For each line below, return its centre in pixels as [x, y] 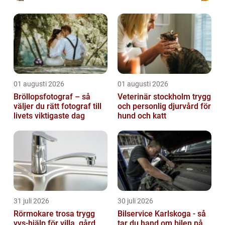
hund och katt [142, 116]
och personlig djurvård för [164, 106]
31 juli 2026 [31, 201]
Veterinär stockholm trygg [155, 97]
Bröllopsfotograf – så [52, 97]
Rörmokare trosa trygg [45, 214]
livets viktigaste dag [49, 116]
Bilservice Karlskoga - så [162, 214]
